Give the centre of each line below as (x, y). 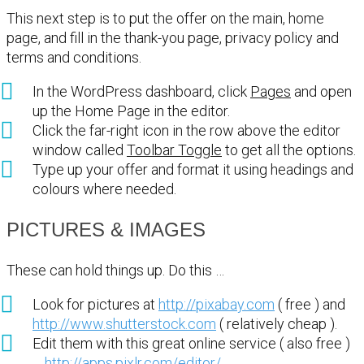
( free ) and (310, 304)
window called (80, 149)
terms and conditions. (74, 57)
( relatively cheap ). (277, 323)
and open (321, 91)
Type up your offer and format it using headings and (193, 169)
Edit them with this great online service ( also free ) (191, 343)
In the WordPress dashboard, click (141, 91)
